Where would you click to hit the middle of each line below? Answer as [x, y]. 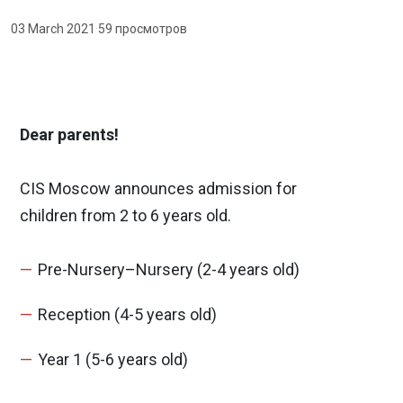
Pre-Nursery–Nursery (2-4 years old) [169, 269]
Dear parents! [71, 134]
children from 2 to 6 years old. [125, 215]
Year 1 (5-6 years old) [113, 359]
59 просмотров [143, 29]
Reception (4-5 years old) [127, 314]
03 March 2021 [53, 29]
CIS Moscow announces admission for [158, 188]
